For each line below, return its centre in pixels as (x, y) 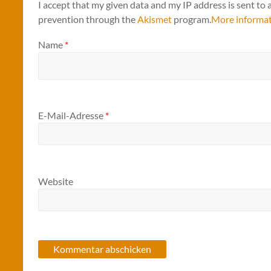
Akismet (155, 19)
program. (191, 19)
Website (56, 181)
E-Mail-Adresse (72, 116)
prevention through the (88, 19)
